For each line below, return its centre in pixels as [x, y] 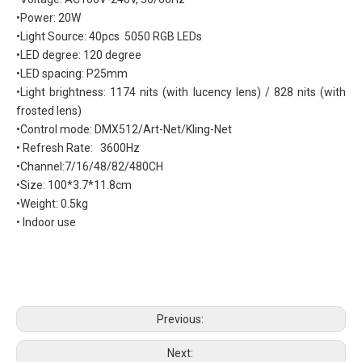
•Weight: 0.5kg [55, 203]
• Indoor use [46, 222]
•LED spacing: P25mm [72, 73]
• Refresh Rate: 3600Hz [78, 147]
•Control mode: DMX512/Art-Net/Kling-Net [124, 129]
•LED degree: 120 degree [79, 55]
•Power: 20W [48, 17]
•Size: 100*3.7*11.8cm [74, 185]
